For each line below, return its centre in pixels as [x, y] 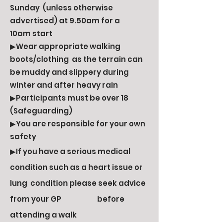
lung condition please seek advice [78, 183]
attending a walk [43, 215]
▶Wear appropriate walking [65, 46]
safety [23, 137]
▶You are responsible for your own [78, 124]
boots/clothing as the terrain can [76, 59]
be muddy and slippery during [69, 72]
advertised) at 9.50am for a [76, 21]
